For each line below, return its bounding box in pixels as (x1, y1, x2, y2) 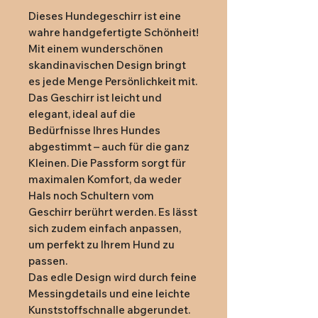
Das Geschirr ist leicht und (28, 91, 162, 105)
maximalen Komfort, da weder (28, 172, 182, 187)
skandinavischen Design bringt (28, 58, 186, 72)
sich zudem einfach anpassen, (28, 221, 181, 236)
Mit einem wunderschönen (28, 42, 163, 56)
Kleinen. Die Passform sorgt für (28, 156, 186, 170)
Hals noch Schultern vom (28, 189, 154, 203)
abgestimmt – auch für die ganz (28, 140, 190, 154)
